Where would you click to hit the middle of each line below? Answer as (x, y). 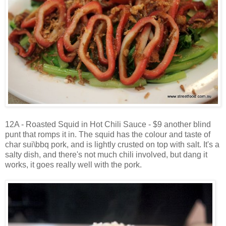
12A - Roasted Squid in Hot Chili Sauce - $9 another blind (108, 124)
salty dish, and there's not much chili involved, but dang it (106, 154)
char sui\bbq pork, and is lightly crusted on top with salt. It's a (112, 144)
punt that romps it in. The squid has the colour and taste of (108, 134)
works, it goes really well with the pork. (73, 164)
